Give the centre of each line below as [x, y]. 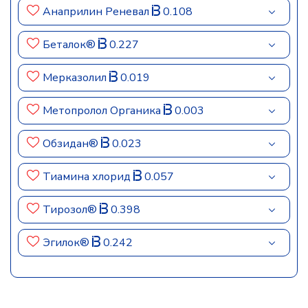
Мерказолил [76, 78]
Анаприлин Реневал [97, 12]
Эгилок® [67, 243]
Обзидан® [72, 144]
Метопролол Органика [103, 111]
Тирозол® [71, 210]
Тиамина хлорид [88, 177]
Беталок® [70, 45]
